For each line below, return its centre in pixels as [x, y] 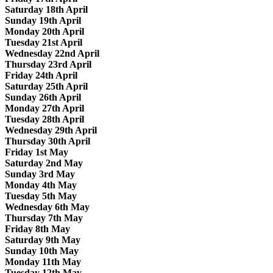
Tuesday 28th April [44, 119]
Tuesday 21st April [44, 42]
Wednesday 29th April [51, 130]
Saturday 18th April [46, 9]
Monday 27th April [44, 108]
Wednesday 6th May [47, 207]
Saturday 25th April [46, 86]
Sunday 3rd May [40, 174]
